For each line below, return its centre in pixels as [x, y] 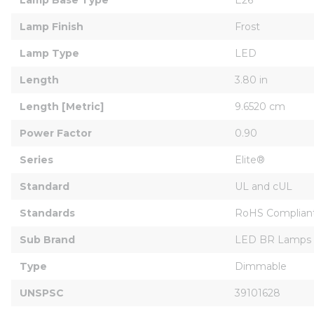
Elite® [250, 159]
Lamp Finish [52, 26]
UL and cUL [264, 186]
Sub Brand [47, 239]
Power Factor [56, 133]
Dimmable [261, 266]
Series [36, 159]
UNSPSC [42, 293]
